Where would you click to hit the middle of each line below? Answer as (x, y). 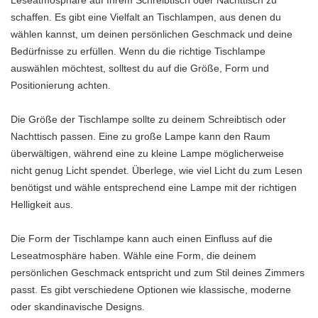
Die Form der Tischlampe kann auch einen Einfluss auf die (142, 239)
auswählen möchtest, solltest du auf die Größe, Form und (140, 68)
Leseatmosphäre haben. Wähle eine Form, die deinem (133, 256)
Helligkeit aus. (42, 205)
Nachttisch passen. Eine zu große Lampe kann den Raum (141, 137)
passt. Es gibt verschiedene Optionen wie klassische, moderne (151, 290)
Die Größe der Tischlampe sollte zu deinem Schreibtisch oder (148, 120)
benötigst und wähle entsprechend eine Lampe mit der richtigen (154, 188)
